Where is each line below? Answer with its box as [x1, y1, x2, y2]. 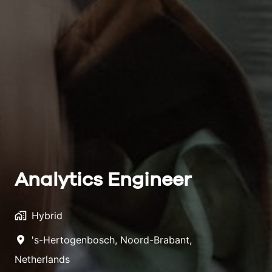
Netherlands [15, 253, 70, 265]
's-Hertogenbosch [32, 233, 115, 246]
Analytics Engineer [15, 170, 191, 190]
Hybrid [32, 209, 63, 222]
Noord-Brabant [120, 233, 189, 246]
